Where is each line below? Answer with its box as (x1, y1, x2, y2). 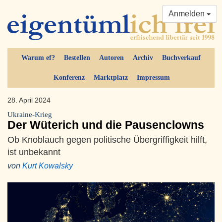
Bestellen (64, 54, 90, 62)
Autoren (99, 54, 124, 62)
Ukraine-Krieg (7, 111, 52, 119)
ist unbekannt (7, 147, 60, 158)
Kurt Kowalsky (22, 162, 73, 170)
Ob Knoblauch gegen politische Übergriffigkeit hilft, (7, 134, 207, 145)
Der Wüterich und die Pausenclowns (7, 118, 204, 132)
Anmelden (168, 9, 207, 18)
